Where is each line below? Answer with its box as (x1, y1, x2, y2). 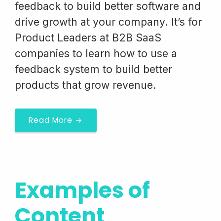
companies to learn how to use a (15, 47, 177, 60)
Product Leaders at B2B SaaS (15, 31, 161, 44)
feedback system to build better (15, 63, 172, 75)
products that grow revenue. (15, 78, 156, 91)
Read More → (29, 115, 83, 125)
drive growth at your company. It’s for (15, 15, 202, 28)
